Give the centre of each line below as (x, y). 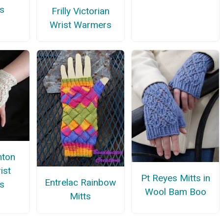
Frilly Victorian (80, 11)
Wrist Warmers (80, 25)
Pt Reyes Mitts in (175, 178)
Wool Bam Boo (175, 192)
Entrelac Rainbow (81, 183)
